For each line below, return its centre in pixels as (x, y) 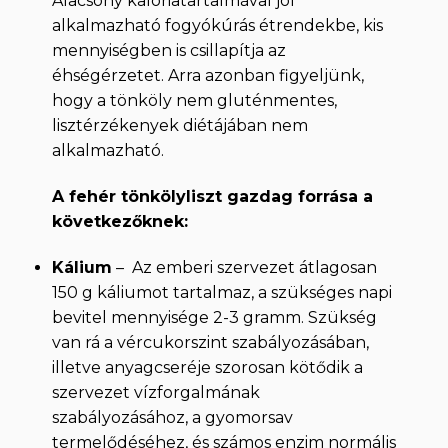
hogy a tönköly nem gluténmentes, (194, 101)
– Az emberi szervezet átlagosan (244, 267)
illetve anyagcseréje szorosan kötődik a (207, 367)
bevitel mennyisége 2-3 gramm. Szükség (214, 317)
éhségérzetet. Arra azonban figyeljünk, (207, 76)
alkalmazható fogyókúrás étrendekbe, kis (217, 26)
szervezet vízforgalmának (155, 392)
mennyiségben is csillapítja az (168, 51)
